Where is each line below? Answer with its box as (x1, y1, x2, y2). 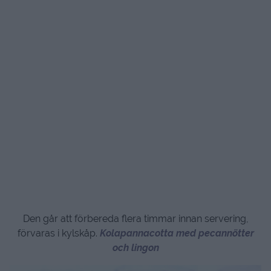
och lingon (112, 241, 159, 253)
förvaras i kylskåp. (17, 227, 100, 239)
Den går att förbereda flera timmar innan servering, (22, 212, 249, 224)
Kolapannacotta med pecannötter (99, 227, 254, 239)
